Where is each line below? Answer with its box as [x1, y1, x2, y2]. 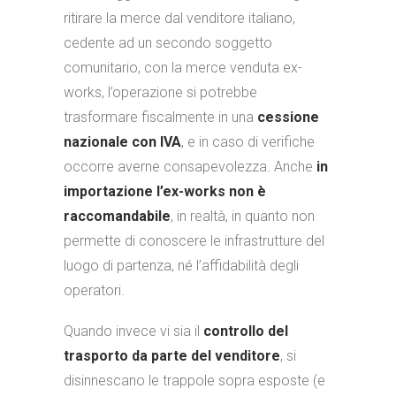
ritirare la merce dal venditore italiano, [64, 10, 295, 27]
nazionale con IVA [64, 133, 181, 150]
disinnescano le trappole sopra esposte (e [64, 372, 325, 389]
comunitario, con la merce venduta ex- [64, 59, 302, 76]
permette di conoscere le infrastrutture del [64, 232, 324, 249]
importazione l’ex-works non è [64, 183, 266, 200]
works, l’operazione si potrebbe [64, 84, 257, 101]
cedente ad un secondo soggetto [64, 34, 272, 51]
